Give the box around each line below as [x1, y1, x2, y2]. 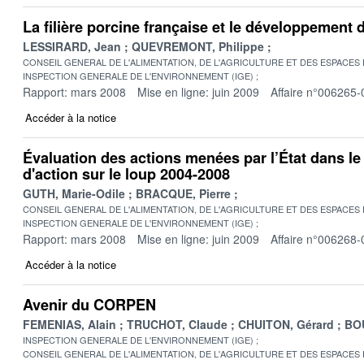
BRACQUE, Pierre [136, 184, 231, 201]
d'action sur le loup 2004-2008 [23, 162, 230, 184]
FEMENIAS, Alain [23, 315, 116, 332]
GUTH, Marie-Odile [23, 184, 125, 201]
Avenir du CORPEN [23, 293, 156, 315]
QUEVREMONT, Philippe [132, 37, 264, 54]
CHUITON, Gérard [238, 315, 334, 332]
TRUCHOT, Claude [127, 315, 227, 332]
